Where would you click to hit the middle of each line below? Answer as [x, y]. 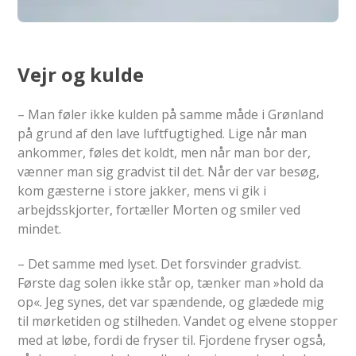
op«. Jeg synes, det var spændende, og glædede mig [171, 302]
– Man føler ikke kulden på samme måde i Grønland [171, 114]
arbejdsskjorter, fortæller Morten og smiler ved [159, 209]
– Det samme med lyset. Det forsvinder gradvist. [160, 263]
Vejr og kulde [81, 74]
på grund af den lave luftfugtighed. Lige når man [163, 133]
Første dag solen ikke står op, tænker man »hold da [171, 282]
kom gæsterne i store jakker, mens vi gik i [142, 190]
